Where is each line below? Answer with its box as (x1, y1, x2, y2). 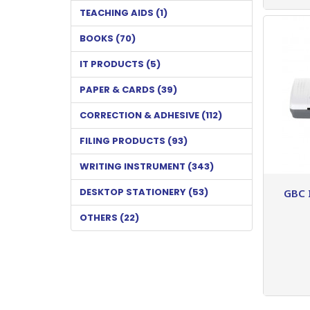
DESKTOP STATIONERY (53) (80, 185, 208, 199)
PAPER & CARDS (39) (80, 82, 177, 96)
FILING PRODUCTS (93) (80, 134, 188, 147)
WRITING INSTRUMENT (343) (80, 159, 214, 173)
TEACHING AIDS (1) (80, 6, 167, 19)
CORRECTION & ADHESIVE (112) (80, 108, 222, 122)
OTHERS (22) (80, 210, 139, 224)
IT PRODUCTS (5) (80, 57, 161, 71)
